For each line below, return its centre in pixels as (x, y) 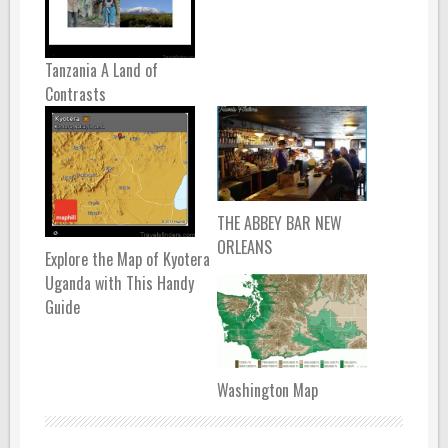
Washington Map (267, 390)
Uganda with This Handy (119, 283)
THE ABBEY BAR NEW (279, 222)
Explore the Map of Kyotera (127, 259)
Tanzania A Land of (101, 69)
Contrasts (75, 93)
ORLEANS (244, 246)
